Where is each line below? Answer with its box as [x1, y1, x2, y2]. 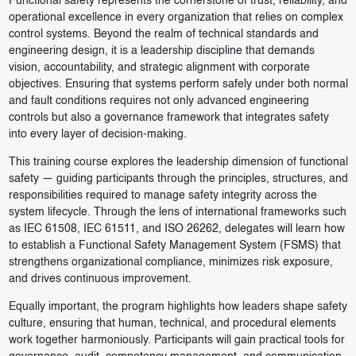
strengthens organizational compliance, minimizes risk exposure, [8, 257, 333, 269]
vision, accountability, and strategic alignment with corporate [8, 62, 310, 74]
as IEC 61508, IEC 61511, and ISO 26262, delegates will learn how [8, 223, 345, 235]
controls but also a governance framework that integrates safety [8, 112, 329, 124]
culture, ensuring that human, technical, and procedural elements [8, 318, 336, 330]
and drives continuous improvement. [8, 273, 192, 285]
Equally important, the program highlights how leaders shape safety [8, 301, 347, 313]
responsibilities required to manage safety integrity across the [8, 190, 317, 202]
